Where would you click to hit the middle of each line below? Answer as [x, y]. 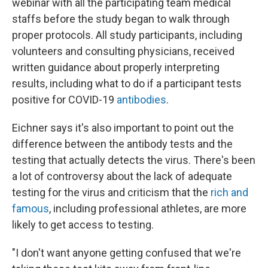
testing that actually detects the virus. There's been [134, 160]
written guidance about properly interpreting [116, 68]
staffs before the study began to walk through [121, 19]
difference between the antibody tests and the [122, 144]
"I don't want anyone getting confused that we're [127, 253]
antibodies [141, 100]
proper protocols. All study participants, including [127, 35]
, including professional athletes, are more [148, 209]
